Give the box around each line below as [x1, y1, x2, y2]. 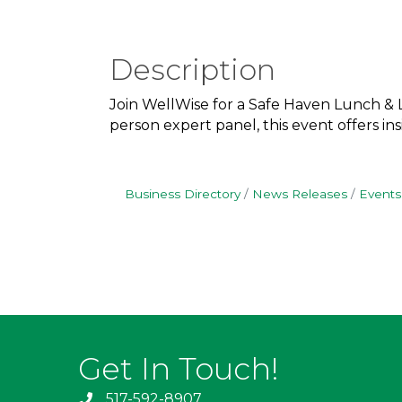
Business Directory [125, 187, 240, 202]
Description [109, 52, 275, 88]
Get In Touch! [78, 350, 279, 389]
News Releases [252, 187, 347, 202]
